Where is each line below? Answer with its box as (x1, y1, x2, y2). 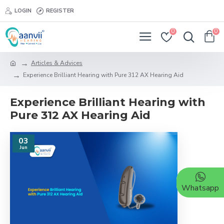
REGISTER (46, 6, 74, 14)
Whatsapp (181, 182, 219, 193)
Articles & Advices (31, 59, 82, 67)
